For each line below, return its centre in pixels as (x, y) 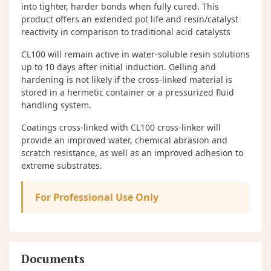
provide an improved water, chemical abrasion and (124, 140)
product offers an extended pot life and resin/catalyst (130, 19)
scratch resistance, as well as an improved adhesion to (132, 152)
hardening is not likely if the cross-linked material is (127, 79)
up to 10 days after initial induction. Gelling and (119, 67)
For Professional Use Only (97, 197)
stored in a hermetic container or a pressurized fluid (128, 92)
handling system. (56, 105)
